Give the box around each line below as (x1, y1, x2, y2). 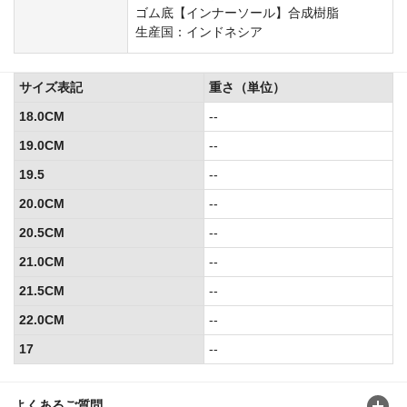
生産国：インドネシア (135, 24, 263, 39)
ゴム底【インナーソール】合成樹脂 (135, 5, 339, 20)
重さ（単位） (209, 79, 285, 94)
